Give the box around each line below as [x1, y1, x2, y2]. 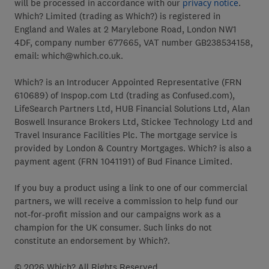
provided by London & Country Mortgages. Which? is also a [14, 142, 252, 154]
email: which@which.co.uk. [14, 50, 123, 61]
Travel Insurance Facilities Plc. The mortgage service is [14, 129, 237, 141]
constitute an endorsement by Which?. [14, 235, 170, 246]
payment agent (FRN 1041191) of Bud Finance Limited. [14, 156, 232, 167]
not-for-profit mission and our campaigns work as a [14, 208, 221, 220]
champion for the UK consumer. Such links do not [14, 222, 212, 233]
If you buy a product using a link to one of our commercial [14, 182, 247, 193]
